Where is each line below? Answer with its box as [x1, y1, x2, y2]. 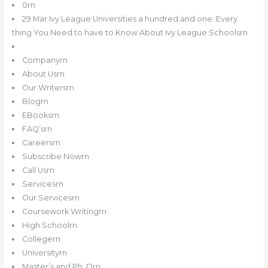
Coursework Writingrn [22, 207, 107, 217]
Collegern [22, 234, 61, 244]
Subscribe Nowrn [22, 152, 90, 162]
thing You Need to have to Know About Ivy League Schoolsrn [11, 28, 248, 38]
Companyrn [22, 56, 68, 65]
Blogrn [22, 97, 49, 106]
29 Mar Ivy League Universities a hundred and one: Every [22, 14, 238, 24]
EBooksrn [22, 111, 60, 120]
